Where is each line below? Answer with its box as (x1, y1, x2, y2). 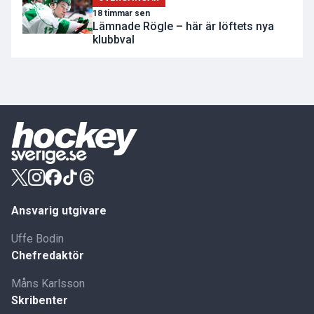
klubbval (93, 33, 135, 47)
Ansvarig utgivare (11, 204, 107, 218)
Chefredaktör (11, 249, 84, 263)
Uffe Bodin (11, 232, 64, 246)
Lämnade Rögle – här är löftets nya (93, 20, 274, 34)
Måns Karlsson (11, 277, 85, 291)
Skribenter (11, 294, 68, 308)
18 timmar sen (93, 8, 150, 19)
